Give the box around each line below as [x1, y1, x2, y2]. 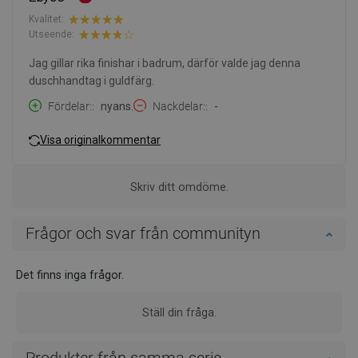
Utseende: [29, 29, 74, 41]
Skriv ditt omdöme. [129, 180, 229, 193]
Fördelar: [48, 99, 92, 113]
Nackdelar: [153, 99, 205, 113]
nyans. [101, 99, 133, 113]
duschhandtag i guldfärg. [29, 74, 154, 87]
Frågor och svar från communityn [26, 223, 261, 243]
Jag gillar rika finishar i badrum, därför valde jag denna [29, 56, 300, 70]
